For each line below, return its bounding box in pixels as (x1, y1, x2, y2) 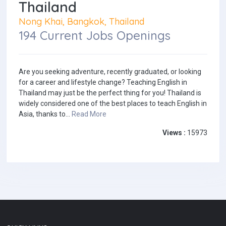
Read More (72, 110, 106, 119)
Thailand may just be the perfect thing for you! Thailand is (19, 89, 201, 97)
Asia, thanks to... (19, 110, 72, 119)
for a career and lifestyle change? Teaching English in (19, 78, 187, 87)
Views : (162, 129, 186, 137)
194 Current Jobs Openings (19, 28, 171, 43)
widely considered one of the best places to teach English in (19, 99, 207, 108)
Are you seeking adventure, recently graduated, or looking (19, 68, 201, 76)
